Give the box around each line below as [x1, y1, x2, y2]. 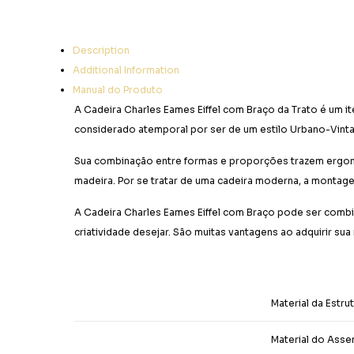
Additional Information [73, 63, 179, 76]
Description [73, 43, 130, 56]
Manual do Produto [73, 83, 163, 96]
